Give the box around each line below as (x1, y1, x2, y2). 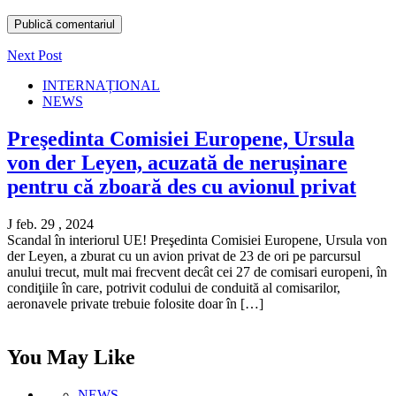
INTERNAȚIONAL (42, 78, 160, 94)
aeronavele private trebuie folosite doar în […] (7, 296, 263, 312)
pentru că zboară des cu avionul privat (7, 175, 356, 199)
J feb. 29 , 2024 (7, 217, 94, 232)
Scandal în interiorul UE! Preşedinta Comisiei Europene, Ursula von (7, 232, 387, 248)
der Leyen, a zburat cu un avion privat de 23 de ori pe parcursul (7, 248, 361, 264)
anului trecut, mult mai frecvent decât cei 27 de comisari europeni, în (7, 264, 387, 280)
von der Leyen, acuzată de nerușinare (7, 151, 347, 175)
